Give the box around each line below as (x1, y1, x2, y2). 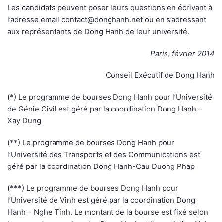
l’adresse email (7, 15, 61, 25)
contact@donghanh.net (61, 15, 143, 25)
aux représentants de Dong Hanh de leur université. (7, 27, 189, 37)
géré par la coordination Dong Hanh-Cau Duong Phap (7, 162, 195, 171)
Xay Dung (7, 116, 41, 126)
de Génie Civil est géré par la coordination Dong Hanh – (7, 104, 202, 114)
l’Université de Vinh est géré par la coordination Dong (7, 195, 195, 205)
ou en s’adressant (143, 15, 206, 25)
